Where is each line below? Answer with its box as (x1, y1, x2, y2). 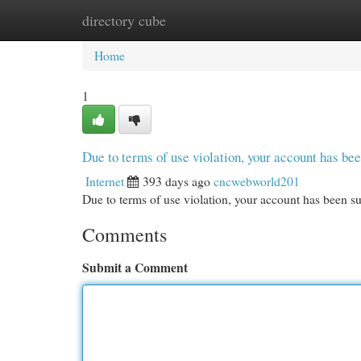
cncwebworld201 (214, 172, 300, 189)
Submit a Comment (82, 258, 188, 276)
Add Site (275, 11, 319, 28)
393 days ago (143, 172, 210, 189)
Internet (85, 172, 124, 189)
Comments (82, 222, 167, 247)
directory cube (82, 10, 166, 30)
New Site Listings (161, 11, 251, 28)
